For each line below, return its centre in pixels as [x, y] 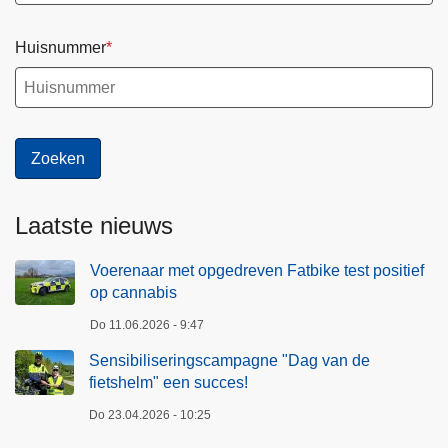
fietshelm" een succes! [168, 383]
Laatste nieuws [94, 226]
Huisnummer [60, 47]
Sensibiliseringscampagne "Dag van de [229, 361]
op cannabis [133, 293]
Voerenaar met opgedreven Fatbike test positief [257, 271]
